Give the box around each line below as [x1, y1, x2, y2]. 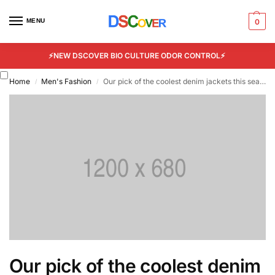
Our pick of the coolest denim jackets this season [103, 77, 260, 86]
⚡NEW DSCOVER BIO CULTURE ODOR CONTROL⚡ [48, 51, 227, 60]
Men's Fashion [41, 77, 92, 86]
